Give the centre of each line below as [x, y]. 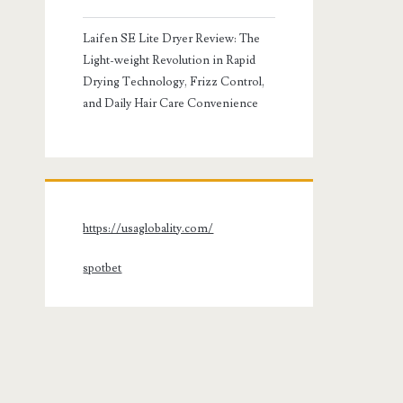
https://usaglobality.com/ [148, 229]
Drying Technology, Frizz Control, [174, 81]
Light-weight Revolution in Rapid [170, 60]
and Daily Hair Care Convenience [171, 103]
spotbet [103, 268]
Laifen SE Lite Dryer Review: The [172, 38]
